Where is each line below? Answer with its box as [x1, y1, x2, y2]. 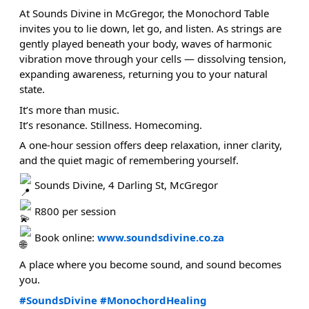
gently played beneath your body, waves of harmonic [19, 37, 272, 51]
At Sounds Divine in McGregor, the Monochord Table [19, 6, 269, 21]
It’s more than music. [19, 102, 119, 117]
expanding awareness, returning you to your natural [19, 67, 268, 81]
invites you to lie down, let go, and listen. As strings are [19, 21, 281, 36]
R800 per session [31, 203, 116, 218]
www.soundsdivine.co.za [97, 230, 224, 244]
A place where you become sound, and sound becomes [19, 257, 281, 272]
